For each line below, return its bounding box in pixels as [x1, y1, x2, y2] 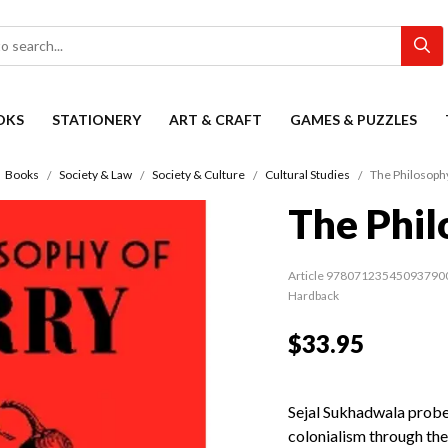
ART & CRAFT [169, 111, 262, 128]
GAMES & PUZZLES [290, 111, 417, 128]
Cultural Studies [264, 167, 350, 183]
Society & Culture [151, 167, 245, 183]
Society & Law [58, 167, 132, 183]
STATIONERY [52, 111, 141, 128]
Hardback [288, 288, 339, 304]
